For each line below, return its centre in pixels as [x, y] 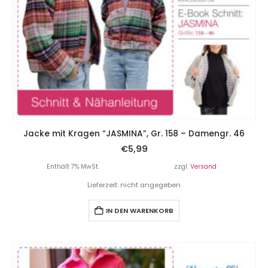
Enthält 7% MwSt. [73, 167]
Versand [203, 167]
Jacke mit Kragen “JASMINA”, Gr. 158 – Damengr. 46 [134, 134]
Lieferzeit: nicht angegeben [134, 185]
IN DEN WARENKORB [140, 211]
